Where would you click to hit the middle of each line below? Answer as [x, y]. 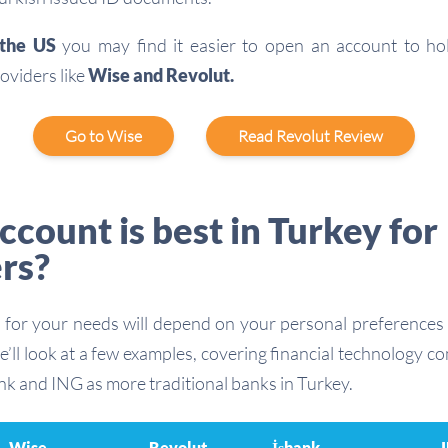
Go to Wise [103, 136]
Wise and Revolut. [161, 75]
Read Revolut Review [310, 136]
